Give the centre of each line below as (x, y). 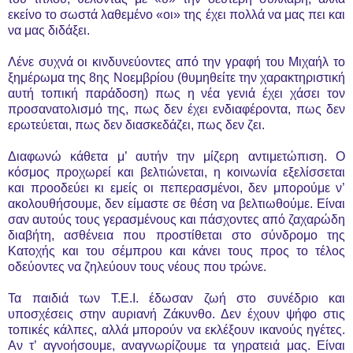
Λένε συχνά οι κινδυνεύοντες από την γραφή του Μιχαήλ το (176, 61)
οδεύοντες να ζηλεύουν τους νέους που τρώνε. (137, 266)
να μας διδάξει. (49, 30)
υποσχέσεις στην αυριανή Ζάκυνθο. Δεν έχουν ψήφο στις (176, 314)
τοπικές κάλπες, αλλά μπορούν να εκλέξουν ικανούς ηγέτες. (176, 329)
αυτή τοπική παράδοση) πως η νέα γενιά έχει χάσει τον (176, 93)
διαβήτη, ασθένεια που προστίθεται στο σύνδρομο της (176, 235)
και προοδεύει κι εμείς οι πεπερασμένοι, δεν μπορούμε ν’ (176, 188)
